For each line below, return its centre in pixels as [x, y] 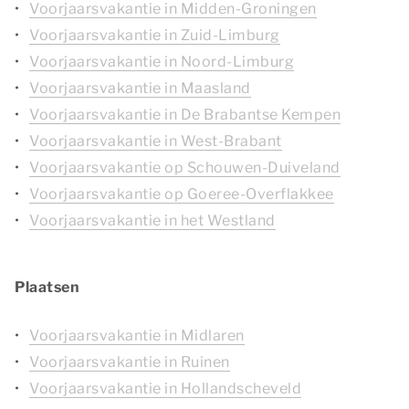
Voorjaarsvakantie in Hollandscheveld [165, 388]
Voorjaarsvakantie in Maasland [140, 88]
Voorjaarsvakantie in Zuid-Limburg [155, 35]
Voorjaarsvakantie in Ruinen [130, 362]
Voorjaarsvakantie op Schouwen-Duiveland [185, 168]
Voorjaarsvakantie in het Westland [152, 220]
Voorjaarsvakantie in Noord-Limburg [162, 62]
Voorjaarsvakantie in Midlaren [137, 336]
